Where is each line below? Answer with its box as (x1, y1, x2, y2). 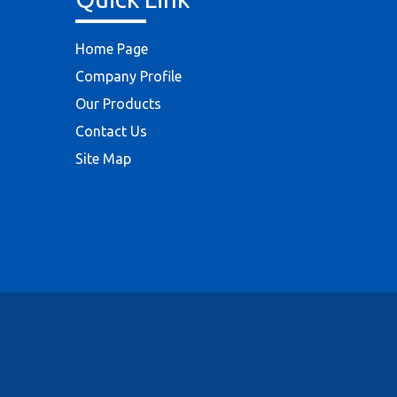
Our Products (75, 96, 161, 112)
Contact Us (75, 123, 147, 139)
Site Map (75, 151, 131, 167)
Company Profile (75, 68, 182, 84)
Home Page (75, 41, 148, 57)
